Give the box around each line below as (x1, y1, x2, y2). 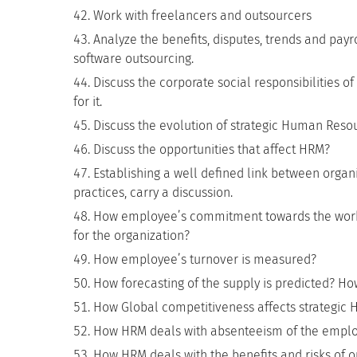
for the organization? (73, 228, 190, 243)
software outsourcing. (73, 51, 194, 66)
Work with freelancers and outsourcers (93, 8, 312, 23)
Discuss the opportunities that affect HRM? (93, 142, 330, 157)
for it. (73, 94, 102, 109)
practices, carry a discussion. (73, 185, 233, 200)
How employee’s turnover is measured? (93, 252, 316, 267)
